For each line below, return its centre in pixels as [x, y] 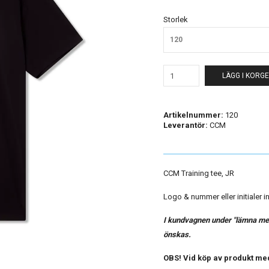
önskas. [177, 234]
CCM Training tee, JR [199, 173]
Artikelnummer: [193, 115]
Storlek [176, 20]
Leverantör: [186, 125]
